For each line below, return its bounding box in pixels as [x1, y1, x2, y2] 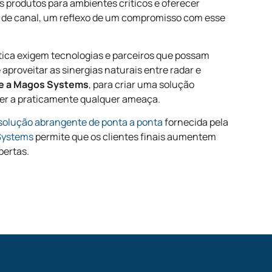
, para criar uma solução [89, 77, 195, 91]
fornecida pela [163, 115, 229, 129]
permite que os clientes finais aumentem [33, 130, 217, 144]
